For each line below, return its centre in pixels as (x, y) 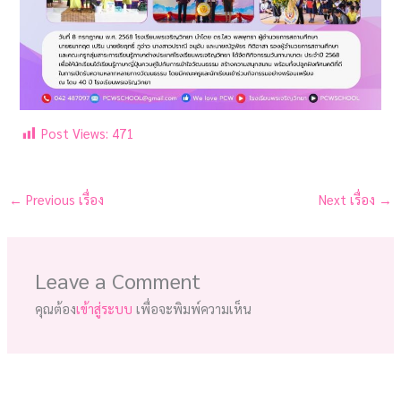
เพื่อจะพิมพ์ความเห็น (192, 309)
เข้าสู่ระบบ (105, 309)
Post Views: (75, 132)
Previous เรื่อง (63, 200)
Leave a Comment (118, 281)
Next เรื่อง (349, 200)
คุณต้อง (56, 309)
